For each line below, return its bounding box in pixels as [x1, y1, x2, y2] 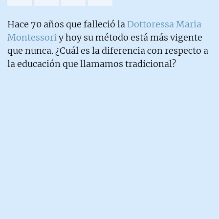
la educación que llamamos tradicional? [7, 58, 176, 70]
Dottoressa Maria [127, 19, 201, 30]
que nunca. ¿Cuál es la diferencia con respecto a [7, 45, 208, 57]
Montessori [7, 32, 57, 44]
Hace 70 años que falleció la [7, 19, 127, 30]
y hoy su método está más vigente [57, 32, 202, 44]
